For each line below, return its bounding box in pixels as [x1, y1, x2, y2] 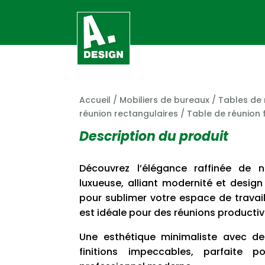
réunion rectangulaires [79, 107, 179, 119]
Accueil [79, 93, 111, 106]
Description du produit [79, 127, 229, 146]
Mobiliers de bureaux [119, 93, 210, 106]
